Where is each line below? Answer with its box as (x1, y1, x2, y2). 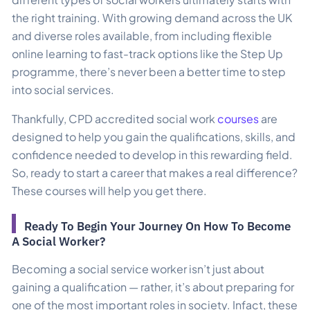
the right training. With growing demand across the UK (12, 10, 292, 25)
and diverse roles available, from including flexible (12, 28, 272, 43)
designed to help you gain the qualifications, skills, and (12, 129, 295, 144)
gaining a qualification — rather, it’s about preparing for (12, 279, 294, 294)
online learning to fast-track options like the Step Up (12, 46, 283, 61)
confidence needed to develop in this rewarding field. (12, 147, 293, 162)
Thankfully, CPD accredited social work (12, 111, 217, 126)
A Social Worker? (12, 233, 105, 249)
